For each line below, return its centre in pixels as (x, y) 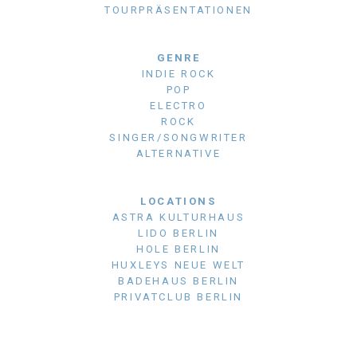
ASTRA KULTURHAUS (178, 218)
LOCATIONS (178, 202)
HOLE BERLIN (178, 249)
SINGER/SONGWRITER (178, 138)
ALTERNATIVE (178, 154)
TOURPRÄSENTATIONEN (178, 10)
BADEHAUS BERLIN (178, 281)
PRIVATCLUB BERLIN (178, 297)
